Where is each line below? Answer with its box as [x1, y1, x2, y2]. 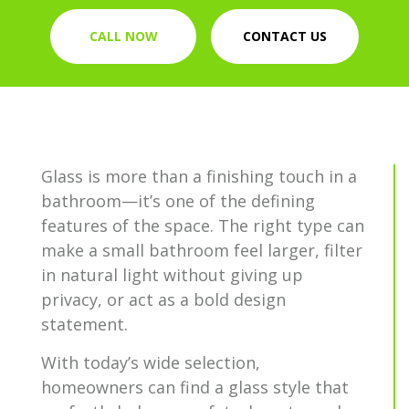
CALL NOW [89, 27, 158, 45]
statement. [41, 313, 132, 335]
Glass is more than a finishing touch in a [41, 165, 357, 187]
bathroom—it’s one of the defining [41, 190, 315, 212]
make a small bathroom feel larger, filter [41, 239, 362, 261]
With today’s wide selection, [41, 351, 260, 373]
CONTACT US [243, 27, 327, 45]
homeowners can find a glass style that [41, 376, 349, 398]
